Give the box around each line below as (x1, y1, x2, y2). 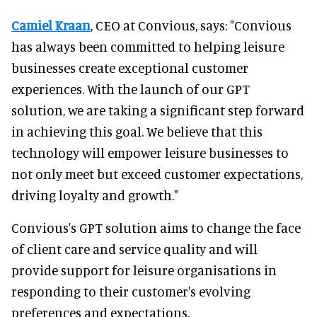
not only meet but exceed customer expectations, (11, 165, 303, 182)
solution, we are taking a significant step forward (11, 101, 304, 118)
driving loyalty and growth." (11, 186, 178, 203)
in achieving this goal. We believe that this (11, 122, 263, 139)
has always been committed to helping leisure (11, 38, 284, 54)
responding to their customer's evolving (11, 282, 250, 299)
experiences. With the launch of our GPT (11, 80, 250, 97)
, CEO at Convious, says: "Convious (91, 16, 292, 33)
